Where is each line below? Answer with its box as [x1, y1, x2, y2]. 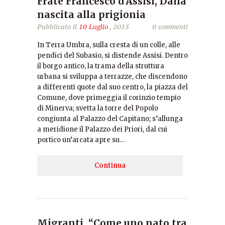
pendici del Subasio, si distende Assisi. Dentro [37, 51, 188, 60]
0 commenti [152, 22, 188, 31]
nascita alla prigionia [37, 9, 146, 21]
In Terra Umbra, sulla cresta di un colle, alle [37, 41, 180, 49]
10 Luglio [79, 22, 108, 31]
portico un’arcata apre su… [37, 136, 125, 144]
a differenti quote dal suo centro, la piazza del [37, 83, 188, 91]
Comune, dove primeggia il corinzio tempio [37, 93, 181, 102]
